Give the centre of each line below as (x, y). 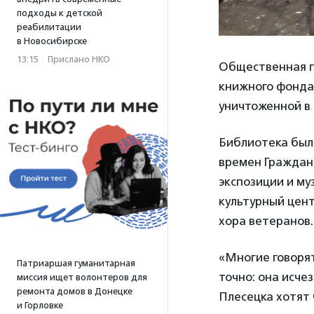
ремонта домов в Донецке (75, 291)
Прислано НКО (79, 59)
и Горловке (40, 305)
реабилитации (49, 27)
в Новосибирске (52, 41)
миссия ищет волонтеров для (82, 277)
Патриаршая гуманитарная (76, 263)
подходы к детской (60, 13)
